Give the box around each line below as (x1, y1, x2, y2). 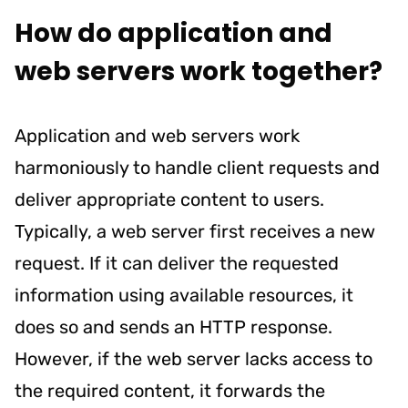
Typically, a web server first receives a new (15, 219, 375, 242)
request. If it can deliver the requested (15, 251, 339, 274)
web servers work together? (15, 53, 382, 89)
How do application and (15, 15, 332, 51)
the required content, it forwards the (15, 379, 325, 402)
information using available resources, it (15, 283, 353, 306)
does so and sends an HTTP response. (15, 315, 332, 338)
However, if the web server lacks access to (15, 347, 372, 370)
